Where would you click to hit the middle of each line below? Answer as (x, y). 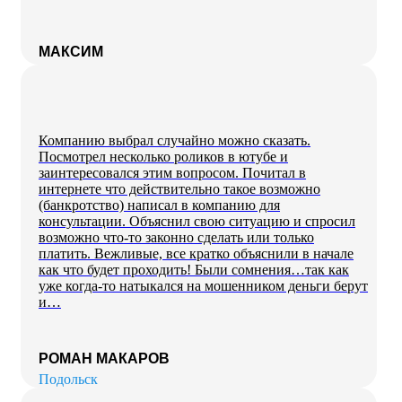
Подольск (68, 379)
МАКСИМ (71, 51)
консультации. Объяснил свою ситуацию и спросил (197, 221)
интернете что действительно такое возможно (179, 188)
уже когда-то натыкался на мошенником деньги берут (203, 285)
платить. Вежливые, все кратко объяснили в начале (196, 253)
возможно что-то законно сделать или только (176, 237)
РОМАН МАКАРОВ (104, 358)
